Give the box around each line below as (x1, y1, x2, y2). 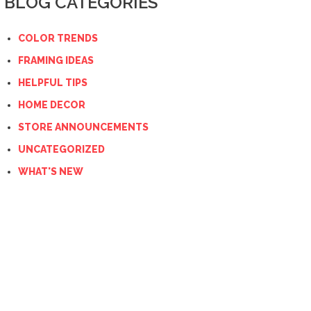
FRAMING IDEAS (18, 55, 94, 66)
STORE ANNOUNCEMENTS (18, 121, 149, 133)
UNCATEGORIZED (18, 144, 105, 155)
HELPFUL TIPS (18, 77, 87, 88)
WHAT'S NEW (18, 166, 83, 177)
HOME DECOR (18, 99, 85, 110)
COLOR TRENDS (18, 33, 98, 44)
